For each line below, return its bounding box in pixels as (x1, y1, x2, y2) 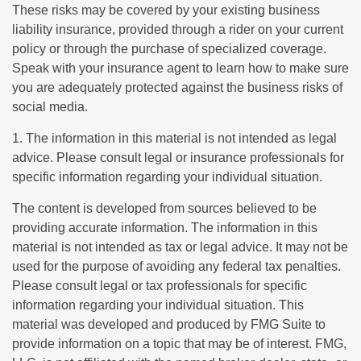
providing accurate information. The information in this (12, 221, 317, 235)
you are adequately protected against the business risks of (12, 81, 342, 95)
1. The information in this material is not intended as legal (12, 131, 337, 146)
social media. (12, 100, 88, 114)
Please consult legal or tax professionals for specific (12, 279, 307, 293)
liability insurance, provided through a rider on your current (12, 23, 343, 37)
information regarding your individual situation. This (12, 298, 304, 313)
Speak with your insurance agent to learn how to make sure (12, 61, 349, 76)
